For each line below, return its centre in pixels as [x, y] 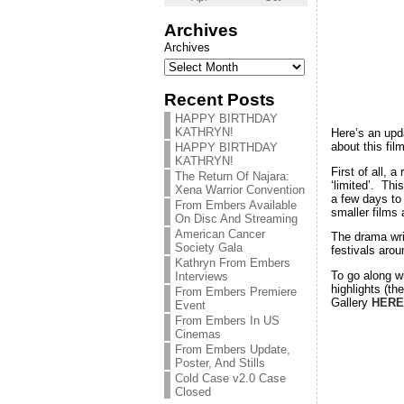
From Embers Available [236, 205]
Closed [193, 392]
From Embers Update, [233, 349]
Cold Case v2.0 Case [230, 378]
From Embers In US [227, 321]
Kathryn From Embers [233, 263]
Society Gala [209, 248]
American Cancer [220, 234]
